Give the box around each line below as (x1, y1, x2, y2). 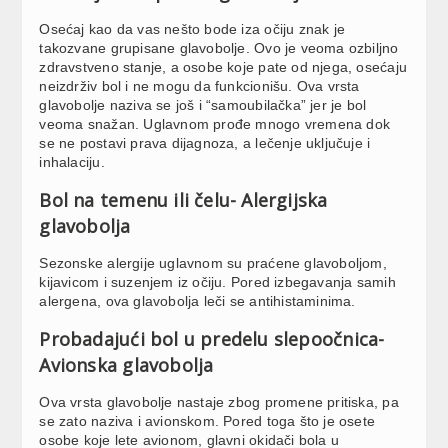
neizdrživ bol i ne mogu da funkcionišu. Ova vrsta (39, 77, 360, 94)
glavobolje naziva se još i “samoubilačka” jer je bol (39, 96, 367, 113)
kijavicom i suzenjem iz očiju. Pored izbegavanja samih (39, 273, 396, 290)
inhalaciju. (39, 153, 105, 170)
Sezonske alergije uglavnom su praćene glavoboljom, (39, 254, 387, 271)
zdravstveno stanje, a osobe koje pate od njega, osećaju (39, 58, 407, 75)
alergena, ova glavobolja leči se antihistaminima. (39, 292, 356, 309)
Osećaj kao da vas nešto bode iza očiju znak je (39, 20, 346, 37)
